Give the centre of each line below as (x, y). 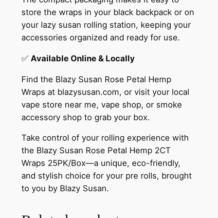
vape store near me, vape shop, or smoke (101, 104)
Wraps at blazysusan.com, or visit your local (105, 92)
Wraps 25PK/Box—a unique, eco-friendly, (101, 163)
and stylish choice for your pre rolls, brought (106, 176)
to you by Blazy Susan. (65, 189)
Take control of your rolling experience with (105, 138)
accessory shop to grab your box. (85, 117)
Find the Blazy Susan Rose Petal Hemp (96, 79)
